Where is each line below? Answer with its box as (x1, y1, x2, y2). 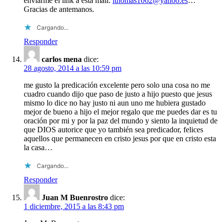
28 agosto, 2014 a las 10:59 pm (24, 63, 121, 72)
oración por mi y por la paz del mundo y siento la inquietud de (24, 116, 218, 125)
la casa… (24, 143, 53, 152)
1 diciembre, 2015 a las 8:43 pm (24, 202, 124, 211)
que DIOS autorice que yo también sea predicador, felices (24, 125, 203, 134)
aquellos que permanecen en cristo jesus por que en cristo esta (24, 134, 216, 143)
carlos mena (42, 55, 82, 63)
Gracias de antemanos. (24, 4, 94, 13)
